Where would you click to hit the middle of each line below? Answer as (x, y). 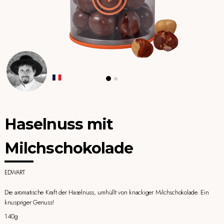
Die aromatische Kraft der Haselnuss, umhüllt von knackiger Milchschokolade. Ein (106, 192)
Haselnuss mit (59, 124)
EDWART (14, 172)
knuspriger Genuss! (29, 202)
